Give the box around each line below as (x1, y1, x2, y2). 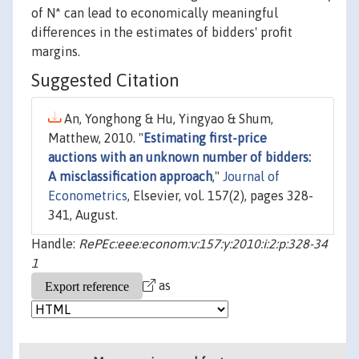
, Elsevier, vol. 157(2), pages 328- (127, 188, 313, 204)
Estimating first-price (143, 131, 267, 146)
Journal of (223, 169, 280, 184)
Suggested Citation (31, 70, 179, 91)
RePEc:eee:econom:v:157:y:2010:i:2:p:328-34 (79, 236, 328, 252)
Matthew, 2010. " (48, 131, 143, 146)
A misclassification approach (48, 169, 212, 184)
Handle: (31, 236, 79, 252)
